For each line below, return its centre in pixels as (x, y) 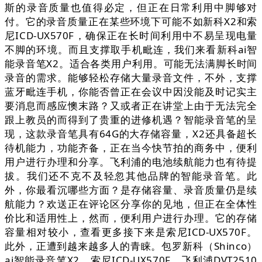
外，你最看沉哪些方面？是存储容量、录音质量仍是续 (131, 190)
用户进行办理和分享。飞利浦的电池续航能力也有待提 (131, 162)
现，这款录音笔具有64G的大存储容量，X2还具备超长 (131, 134)
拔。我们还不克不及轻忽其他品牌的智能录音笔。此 (131, 176)
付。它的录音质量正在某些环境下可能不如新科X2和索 (131, 22)
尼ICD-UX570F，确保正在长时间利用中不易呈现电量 (131, 36)
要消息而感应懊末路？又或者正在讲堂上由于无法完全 (131, 106)
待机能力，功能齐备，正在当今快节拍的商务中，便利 (131, 148)
